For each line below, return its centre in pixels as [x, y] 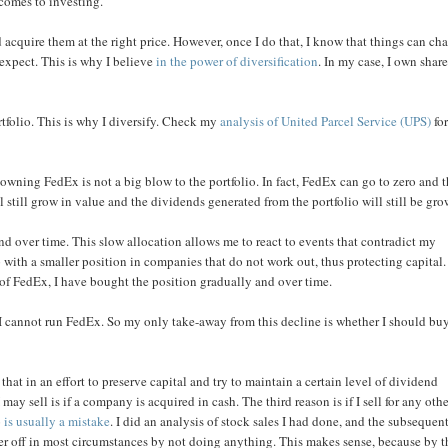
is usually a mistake [57, 421]
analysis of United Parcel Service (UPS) [326, 121]
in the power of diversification [237, 61]
